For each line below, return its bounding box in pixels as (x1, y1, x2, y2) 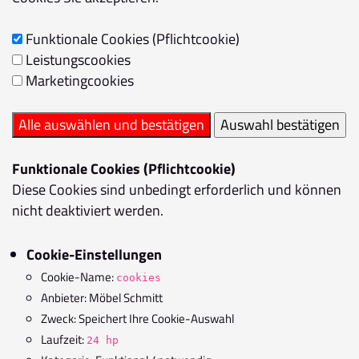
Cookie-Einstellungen (26, 244, 162, 265)
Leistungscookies (22, 49, 131, 71)
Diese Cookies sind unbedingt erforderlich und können (12, 179, 341, 200)
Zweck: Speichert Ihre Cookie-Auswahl (41, 309, 234, 328)
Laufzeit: (41, 330, 87, 349)
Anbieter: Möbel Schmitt (41, 288, 163, 307)
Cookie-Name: (41, 268, 116, 286)
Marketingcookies (22, 70, 134, 91)
